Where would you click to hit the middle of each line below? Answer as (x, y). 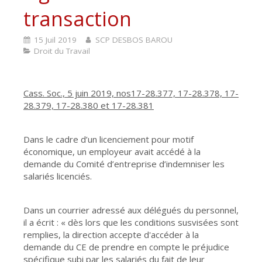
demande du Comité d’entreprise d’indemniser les (124, 164)
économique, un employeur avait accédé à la (112, 151)
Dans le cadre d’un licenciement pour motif (108, 139)
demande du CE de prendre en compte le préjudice (126, 247)
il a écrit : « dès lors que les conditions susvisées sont (131, 222)
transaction (77, 19)
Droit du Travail (62, 51)
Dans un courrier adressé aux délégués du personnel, (131, 210)
